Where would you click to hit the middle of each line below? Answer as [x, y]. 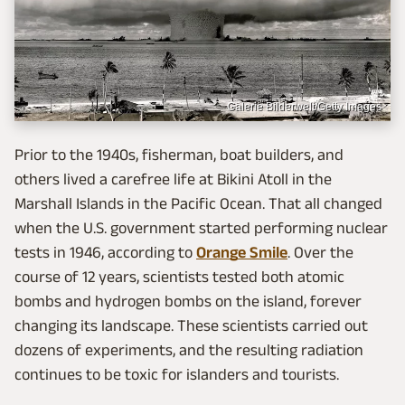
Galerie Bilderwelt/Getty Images [304, 107]
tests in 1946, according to [105, 253]
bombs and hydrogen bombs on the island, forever [188, 301]
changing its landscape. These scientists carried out [191, 326]
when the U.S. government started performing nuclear [201, 228]
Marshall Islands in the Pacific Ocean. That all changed [198, 204]
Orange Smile [242, 253]
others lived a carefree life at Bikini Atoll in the [173, 179]
